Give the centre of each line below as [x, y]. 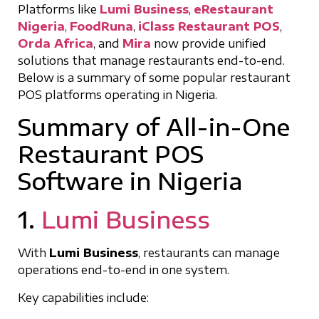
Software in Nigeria [130, 181]
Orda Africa [56, 43]
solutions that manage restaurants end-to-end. [151, 60]
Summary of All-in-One [154, 127]
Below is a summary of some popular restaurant [154, 77]
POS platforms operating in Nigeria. [117, 94]
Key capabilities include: [83, 297]
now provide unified [209, 43]
